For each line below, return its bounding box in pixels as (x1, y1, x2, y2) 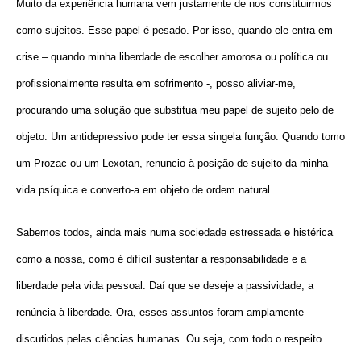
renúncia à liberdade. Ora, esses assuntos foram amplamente (16, 305, 304, 318)
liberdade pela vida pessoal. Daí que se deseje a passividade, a (16, 279, 313, 292)
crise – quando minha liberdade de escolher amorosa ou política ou (16, 50, 328, 63)
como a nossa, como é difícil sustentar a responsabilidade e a (16, 252, 306, 265)
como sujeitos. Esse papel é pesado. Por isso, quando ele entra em (16, 23, 333, 36)
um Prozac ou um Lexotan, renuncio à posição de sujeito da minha (16, 156, 328, 169)
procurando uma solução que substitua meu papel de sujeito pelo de (16, 103, 334, 116)
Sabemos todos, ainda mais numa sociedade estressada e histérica (16, 226, 333, 239)
